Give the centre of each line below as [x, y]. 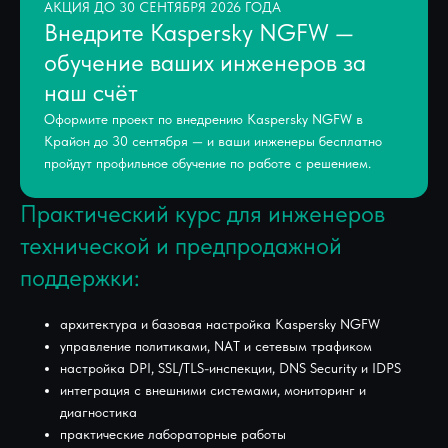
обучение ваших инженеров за [205, 62]
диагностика [98, 411]
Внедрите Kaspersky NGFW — [199, 32]
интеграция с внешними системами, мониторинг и [213, 389]
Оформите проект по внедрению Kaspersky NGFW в [203, 118]
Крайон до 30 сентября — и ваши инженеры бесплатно [213, 140]
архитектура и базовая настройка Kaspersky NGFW [220, 323]
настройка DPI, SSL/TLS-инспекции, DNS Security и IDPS [230, 367]
